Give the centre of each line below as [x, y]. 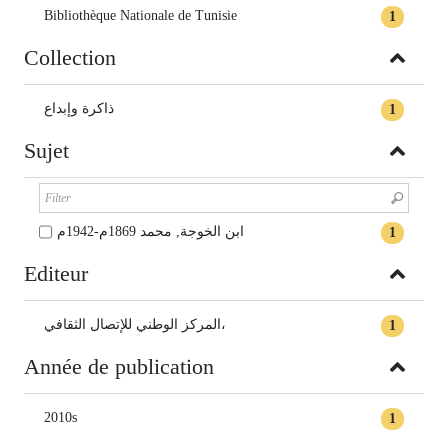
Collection [70, 57]
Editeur [56, 273]
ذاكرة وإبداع [79, 108]
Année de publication [119, 366]
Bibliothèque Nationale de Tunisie [140, 15]
